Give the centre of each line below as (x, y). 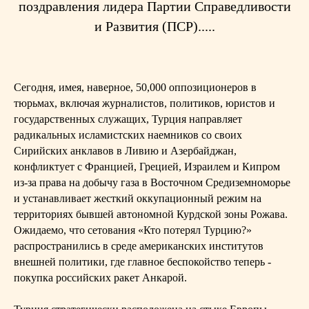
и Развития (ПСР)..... (154, 26)
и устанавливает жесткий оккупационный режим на (138, 198)
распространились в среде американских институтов (139, 246)
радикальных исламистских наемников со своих (128, 135)
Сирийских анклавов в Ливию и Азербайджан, (125, 151)
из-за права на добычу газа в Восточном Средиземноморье (152, 182)
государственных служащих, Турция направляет (128, 119)
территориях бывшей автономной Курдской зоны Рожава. (151, 214)
